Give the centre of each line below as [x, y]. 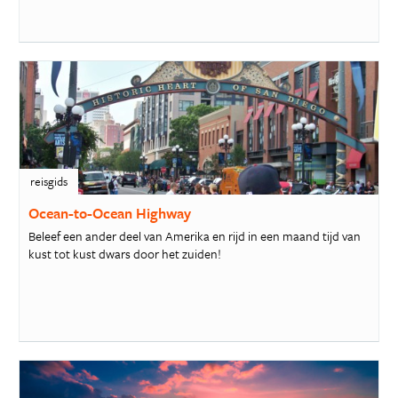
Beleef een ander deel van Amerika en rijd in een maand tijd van [194, 235]
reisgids [48, 182]
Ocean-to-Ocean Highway [109, 214]
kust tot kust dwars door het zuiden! [124, 253]
